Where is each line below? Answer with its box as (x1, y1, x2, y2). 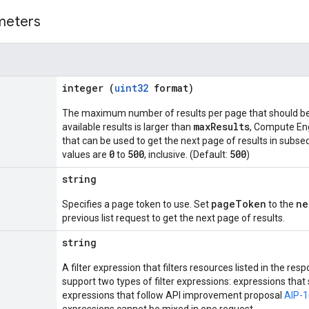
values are (62, 149, 109, 160)
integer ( (62, 81, 114, 94)
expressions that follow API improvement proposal (62, 290, 284, 301)
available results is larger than (62, 121, 193, 132)
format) (148, 81, 194, 94)
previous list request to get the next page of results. (62, 212, 285, 223)
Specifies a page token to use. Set (62, 199, 211, 210)
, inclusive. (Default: (144, 149, 230, 160)
